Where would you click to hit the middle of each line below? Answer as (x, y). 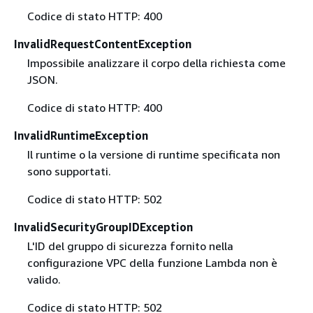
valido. (44, 279)
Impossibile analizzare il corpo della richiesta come (156, 63)
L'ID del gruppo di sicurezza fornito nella (130, 246)
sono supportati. (69, 171)
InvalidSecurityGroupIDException (103, 227)
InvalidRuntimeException (81, 135)
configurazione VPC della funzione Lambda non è (152, 262)
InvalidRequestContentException (103, 44)
